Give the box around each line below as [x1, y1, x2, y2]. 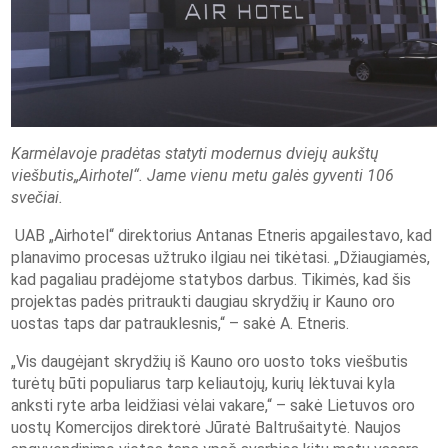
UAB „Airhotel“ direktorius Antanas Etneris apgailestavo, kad [11, 226, 433, 246]
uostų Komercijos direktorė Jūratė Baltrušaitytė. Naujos [11, 418, 402, 438]
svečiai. [11, 188, 64, 208]
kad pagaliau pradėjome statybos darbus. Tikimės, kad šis [11, 270, 412, 290]
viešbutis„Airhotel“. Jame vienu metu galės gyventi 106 [11, 166, 395, 186]
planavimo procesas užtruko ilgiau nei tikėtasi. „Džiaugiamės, [11, 248, 431, 268]
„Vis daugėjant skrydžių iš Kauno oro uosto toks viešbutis [11, 352, 409, 372]
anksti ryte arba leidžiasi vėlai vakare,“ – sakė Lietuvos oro [11, 396, 416, 416]
